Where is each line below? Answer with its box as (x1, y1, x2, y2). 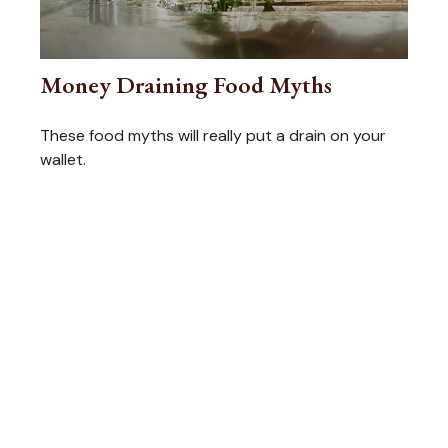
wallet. (40, 149, 86, 171)
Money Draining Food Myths (40, 69, 332, 101)
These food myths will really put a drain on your (40, 125, 386, 147)
